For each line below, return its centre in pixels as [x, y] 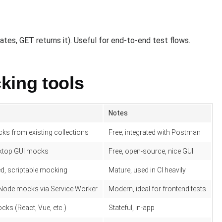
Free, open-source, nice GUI [151, 151]
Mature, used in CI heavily [147, 170]
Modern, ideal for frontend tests [157, 189]
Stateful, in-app [132, 208]
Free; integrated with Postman [155, 132]
